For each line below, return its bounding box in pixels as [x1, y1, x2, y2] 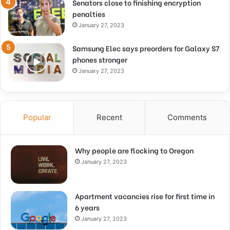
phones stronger [72, 53, 127, 65]
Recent [96, 112, 122, 122]
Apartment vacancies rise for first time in [75, 190, 215, 201]
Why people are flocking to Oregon [75, 144, 194, 156]
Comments [167, 112, 207, 122]
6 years [75, 201, 100, 213]
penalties [72, 8, 105, 19]
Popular [23, 112, 51, 122]
